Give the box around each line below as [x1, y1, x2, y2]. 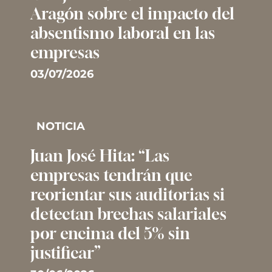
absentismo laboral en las [30, 23, 215, 42]
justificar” [30, 243, 101, 262]
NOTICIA [36, 119, 85, 133]
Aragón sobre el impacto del [30, 4, 234, 23]
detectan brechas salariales [30, 204, 226, 223]
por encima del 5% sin [30, 223, 190, 243]
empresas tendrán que [30, 165, 192, 185]
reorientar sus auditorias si [30, 185, 225, 204]
